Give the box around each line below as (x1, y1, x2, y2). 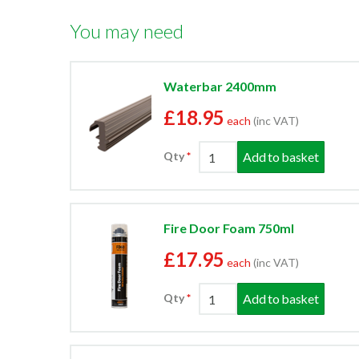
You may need (70, 19, 184, 43)
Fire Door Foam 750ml (163, 220, 294, 236)
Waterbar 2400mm (163, 79, 276, 95)
